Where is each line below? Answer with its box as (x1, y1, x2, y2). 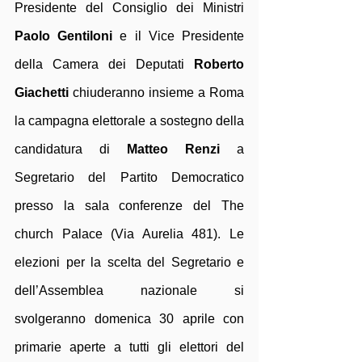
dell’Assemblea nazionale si (15, 284, 244, 297)
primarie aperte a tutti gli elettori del (15, 340, 244, 354)
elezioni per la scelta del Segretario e (15, 255, 244, 269)
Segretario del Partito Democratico (15, 170, 244, 184)
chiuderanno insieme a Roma (73, 86, 244, 99)
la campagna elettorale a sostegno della (15, 114, 244, 128)
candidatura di (15, 142, 127, 156)
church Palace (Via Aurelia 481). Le (15, 227, 244, 241)
